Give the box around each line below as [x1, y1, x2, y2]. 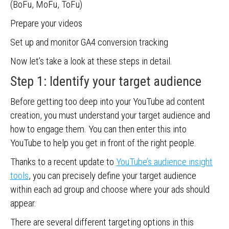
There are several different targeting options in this [10, 216, 194, 228]
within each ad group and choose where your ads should [10, 184, 210, 195]
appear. [10, 197, 36, 209]
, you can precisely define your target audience [29, 170, 196, 181]
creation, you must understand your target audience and [10, 109, 210, 121]
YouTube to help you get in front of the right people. [10, 137, 198, 149]
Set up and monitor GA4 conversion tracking [10, 36, 168, 48]
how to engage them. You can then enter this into [10, 123, 187, 135]
